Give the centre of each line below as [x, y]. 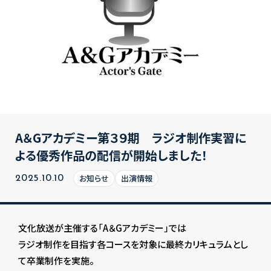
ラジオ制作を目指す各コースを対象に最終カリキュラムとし [133, 244]
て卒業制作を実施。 [56, 261]
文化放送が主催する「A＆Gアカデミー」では [102, 228]
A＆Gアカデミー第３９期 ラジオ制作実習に [131, 138]
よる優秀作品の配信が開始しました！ [111, 155]
